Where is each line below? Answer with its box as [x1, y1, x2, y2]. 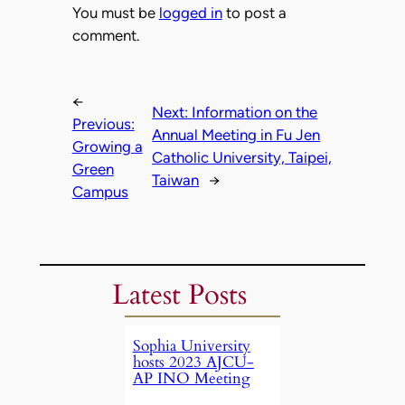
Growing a [71, 137, 143, 155]
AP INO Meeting [132, 367, 250, 389]
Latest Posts [112, 275, 248, 314]
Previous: [71, 114, 135, 133]
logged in [158, 3, 222, 22]
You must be [71, 3, 159, 22]
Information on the [192, 103, 318, 122]
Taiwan [152, 171, 200, 190]
